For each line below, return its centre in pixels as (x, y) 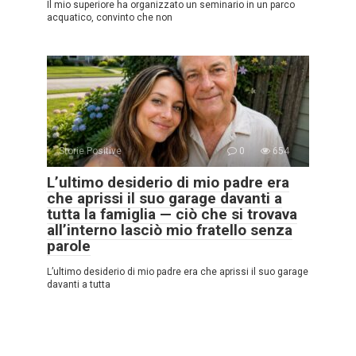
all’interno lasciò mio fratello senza (170, 230)
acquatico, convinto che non (110, 17)
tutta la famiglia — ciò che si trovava (172, 214)
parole (69, 246)
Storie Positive (90, 151)
